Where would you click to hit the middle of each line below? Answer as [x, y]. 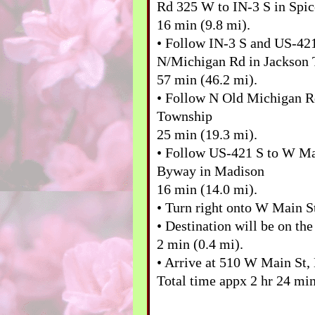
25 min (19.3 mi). [207, 134]
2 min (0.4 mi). [200, 244]
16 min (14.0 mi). [207, 189]
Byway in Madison [211, 171]
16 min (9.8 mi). [204, 24]
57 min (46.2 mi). [207, 79]
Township [185, 116]
